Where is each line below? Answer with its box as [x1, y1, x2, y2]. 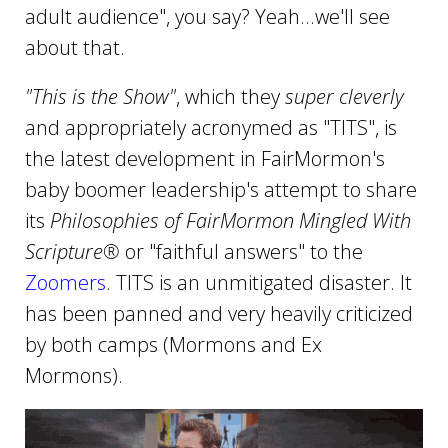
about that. [25, 34, 125, 62]
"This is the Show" [25, 83, 176, 111]
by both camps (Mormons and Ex [25, 331, 322, 359]
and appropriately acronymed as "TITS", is [25, 114, 397, 142]
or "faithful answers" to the [120, 238, 363, 266]
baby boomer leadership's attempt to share [25, 176, 417, 204]
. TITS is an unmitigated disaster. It [106, 269, 412, 297]
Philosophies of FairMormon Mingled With [50, 207, 411, 235]
